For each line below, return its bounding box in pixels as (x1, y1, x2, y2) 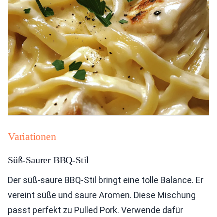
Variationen (8, 130, 56, 142)
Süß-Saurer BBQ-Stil (8, 155, 90, 165)
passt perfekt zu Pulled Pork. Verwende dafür (8, 205, 183, 215)
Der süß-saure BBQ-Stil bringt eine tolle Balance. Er (8, 175, 203, 185)
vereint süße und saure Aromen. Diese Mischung (8, 190, 196, 200)
